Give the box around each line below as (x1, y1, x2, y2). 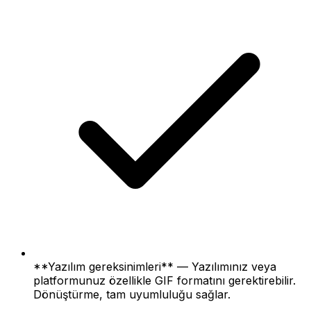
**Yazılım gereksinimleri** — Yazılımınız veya (33, 259, 276, 274)
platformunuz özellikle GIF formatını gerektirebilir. (33, 273, 296, 287)
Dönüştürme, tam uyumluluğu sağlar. (33, 287, 230, 301)
